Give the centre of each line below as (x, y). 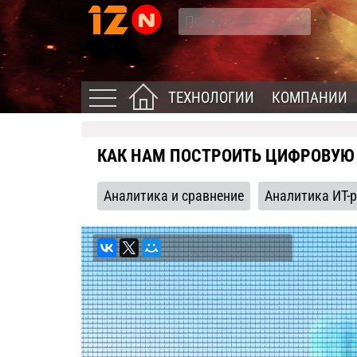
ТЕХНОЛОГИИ (211, 98)
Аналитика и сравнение (174, 196)
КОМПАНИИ (310, 98)
